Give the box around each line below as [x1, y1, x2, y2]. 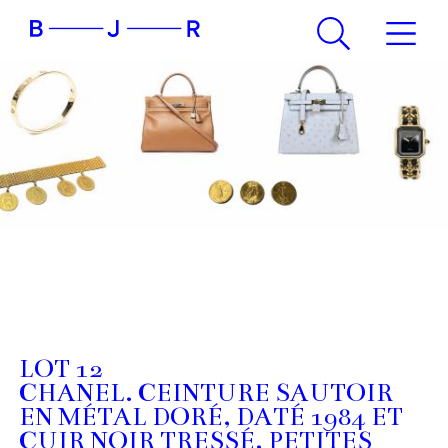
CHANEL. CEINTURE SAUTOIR [18, 378, 393, 409]
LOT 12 [18, 354, 103, 385]
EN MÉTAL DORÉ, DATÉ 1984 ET [18, 402, 403, 433]
